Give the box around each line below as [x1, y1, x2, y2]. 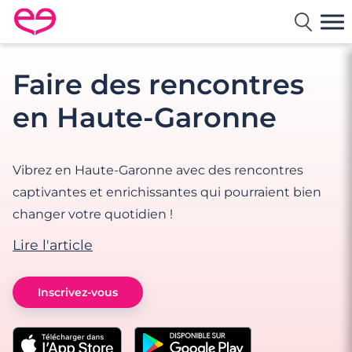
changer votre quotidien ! [13, 207, 173, 222]
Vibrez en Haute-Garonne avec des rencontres [13, 163, 303, 178]
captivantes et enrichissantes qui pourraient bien [13, 185, 321, 200]
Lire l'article [13, 236, 93, 253]
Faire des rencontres [13, 68, 304, 101]
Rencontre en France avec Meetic [14, 27, 225, 43]
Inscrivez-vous [38, 285, 118, 299]
